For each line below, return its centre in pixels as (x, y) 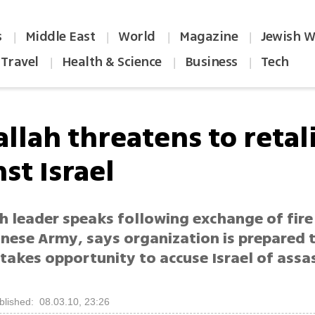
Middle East (60, 37)
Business (211, 62)
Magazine (209, 37)
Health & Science (111, 62)
